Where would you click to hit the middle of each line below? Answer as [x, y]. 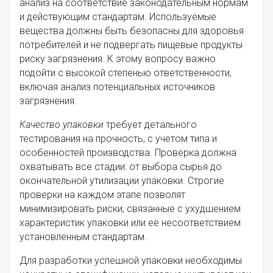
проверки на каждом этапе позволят [102, 195]
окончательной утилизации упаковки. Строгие [122, 181]
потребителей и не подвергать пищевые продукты [131, 45]
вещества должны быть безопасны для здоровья [132, 31]
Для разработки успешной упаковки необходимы [131, 261]
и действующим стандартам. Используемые [118, 17]
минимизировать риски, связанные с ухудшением [130, 209]
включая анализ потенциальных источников [117, 87]
